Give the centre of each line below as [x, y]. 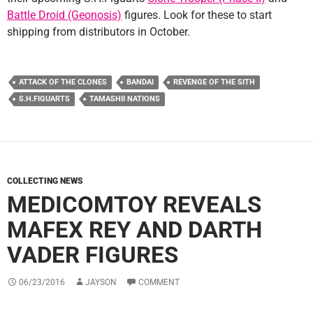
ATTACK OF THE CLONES [63, 82]
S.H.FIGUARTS [44, 99]
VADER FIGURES [93, 254]
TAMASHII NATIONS [125, 99]
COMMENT [159, 282]
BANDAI [140, 82]
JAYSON [101, 282]
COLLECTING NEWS [45, 181]
